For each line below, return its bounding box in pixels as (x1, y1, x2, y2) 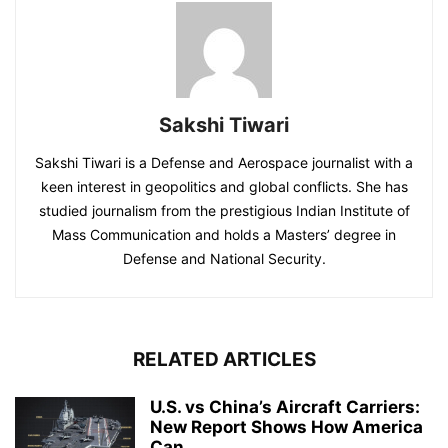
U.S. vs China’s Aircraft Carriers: (150, 397, 420, 418)
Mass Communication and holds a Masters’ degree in (52, 226, 396, 244)
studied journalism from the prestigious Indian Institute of (38, 202, 410, 220)
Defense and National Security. (122, 250, 326, 268)
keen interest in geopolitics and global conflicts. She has (40, 178, 408, 196)
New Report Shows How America (150, 417, 423, 438)
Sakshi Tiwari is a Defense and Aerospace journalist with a (35, 154, 413, 172)
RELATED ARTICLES (132, 348, 316, 372)
